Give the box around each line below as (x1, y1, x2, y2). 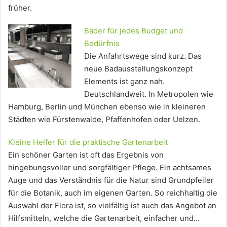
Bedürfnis (84, 38, 120, 48)
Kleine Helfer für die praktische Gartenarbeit (8, 137, 168, 147)
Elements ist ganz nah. (84, 76, 165, 86)
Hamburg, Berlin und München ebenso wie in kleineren (8, 101, 206, 111)
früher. (8, 3, 32, 13)
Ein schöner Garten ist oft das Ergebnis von (8, 149, 164, 160)
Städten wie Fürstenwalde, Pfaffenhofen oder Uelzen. (8, 114, 200, 124)
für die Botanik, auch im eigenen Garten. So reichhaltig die (8, 187, 217, 198)
